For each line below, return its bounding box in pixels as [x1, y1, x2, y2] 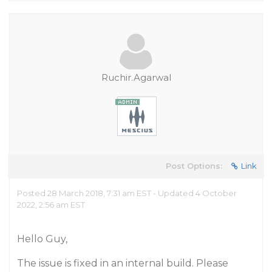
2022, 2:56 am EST [17, 200, 85, 209]
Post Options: [166, 161, 222, 171]
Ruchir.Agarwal [101, 72, 171, 83]
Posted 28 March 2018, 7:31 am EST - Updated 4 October [17, 188, 237, 198]
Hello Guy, [17, 233, 67, 245]
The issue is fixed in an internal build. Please [17, 257, 228, 269]
